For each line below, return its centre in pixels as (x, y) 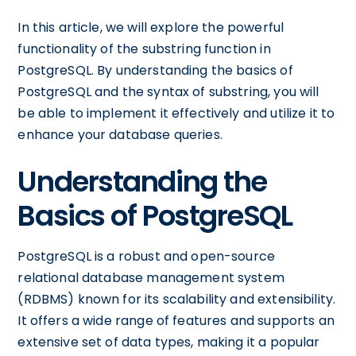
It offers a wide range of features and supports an (176, 321)
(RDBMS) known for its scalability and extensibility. (177, 299)
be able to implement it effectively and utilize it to (176, 113)
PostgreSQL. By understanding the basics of (155, 70)
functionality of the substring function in (144, 49)
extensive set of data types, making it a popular (169, 342)
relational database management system (151, 278)
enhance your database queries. (120, 135)
